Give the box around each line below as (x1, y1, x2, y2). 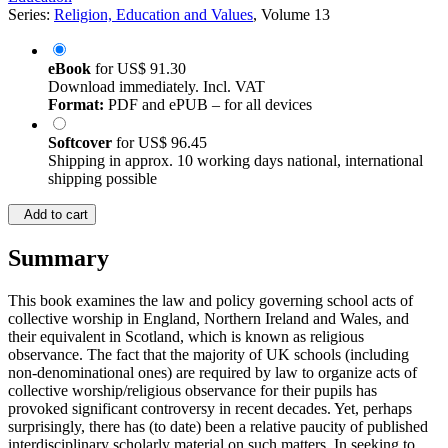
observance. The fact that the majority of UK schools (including (8, 346, 409, 364)
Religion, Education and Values (54, 6, 253, 24)
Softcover (48, 134, 116, 152)
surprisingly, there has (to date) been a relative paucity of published (8, 418, 428, 436)
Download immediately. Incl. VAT (48, 78, 265, 96)
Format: (48, 96, 104, 114)
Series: (8, 6, 54, 24)
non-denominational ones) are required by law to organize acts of (8, 364, 417, 382)
